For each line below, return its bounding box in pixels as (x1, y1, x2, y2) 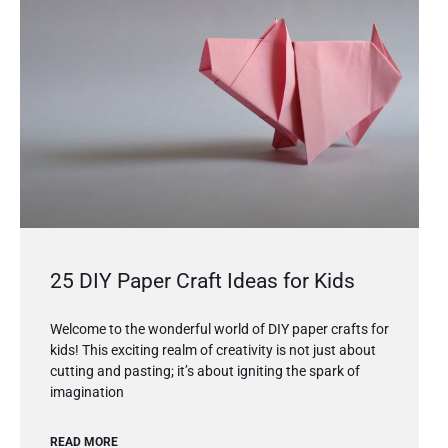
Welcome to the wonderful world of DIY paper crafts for (50, 321, 389, 338)
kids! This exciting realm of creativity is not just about (50, 342, 376, 359)
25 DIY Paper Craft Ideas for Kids (50, 269, 355, 294)
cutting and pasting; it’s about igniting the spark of (50, 363, 360, 380)
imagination (50, 384, 124, 401)
